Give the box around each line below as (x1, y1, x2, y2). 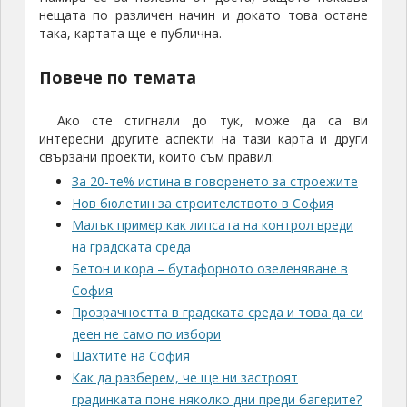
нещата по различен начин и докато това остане (38, 6, 369, 25)
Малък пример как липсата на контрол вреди (71, 216, 353, 234)
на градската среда (71, 238, 191, 256)
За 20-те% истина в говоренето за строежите (71, 173, 358, 191)
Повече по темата (38, 66, 196, 89)
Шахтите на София (71, 347, 190, 365)
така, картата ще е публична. (38, 25, 222, 43)
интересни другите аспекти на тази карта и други (38, 130, 369, 148)
